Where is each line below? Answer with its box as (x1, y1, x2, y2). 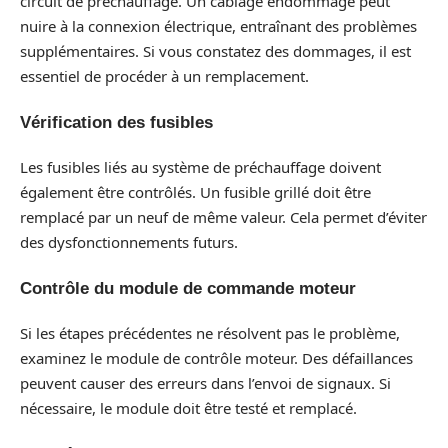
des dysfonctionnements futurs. (20, 232, 238, 253)
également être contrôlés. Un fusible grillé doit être (20, 182, 371, 203)
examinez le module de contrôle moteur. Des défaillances (20, 348, 413, 369)
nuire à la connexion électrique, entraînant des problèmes (20, 16, 417, 37)
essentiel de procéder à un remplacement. (20, 66, 309, 87)
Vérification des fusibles (20, 112, 213, 132)
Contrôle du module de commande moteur (20, 278, 356, 298)
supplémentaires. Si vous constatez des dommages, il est (20, 41, 411, 62)
